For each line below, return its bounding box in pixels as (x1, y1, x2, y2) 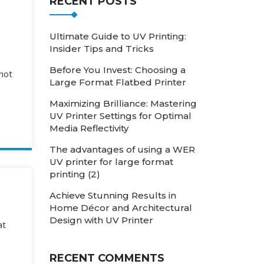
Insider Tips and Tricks (49, 42, 154, 54)
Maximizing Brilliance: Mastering (49, 97, 197, 109)
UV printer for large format (49, 156, 173, 167)
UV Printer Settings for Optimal (49, 110, 192, 121)
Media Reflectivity (49, 122, 128, 134)
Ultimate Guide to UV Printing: (49, 30, 186, 42)
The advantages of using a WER (49, 143, 195, 155)
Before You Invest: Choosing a (49, 64, 186, 75)
